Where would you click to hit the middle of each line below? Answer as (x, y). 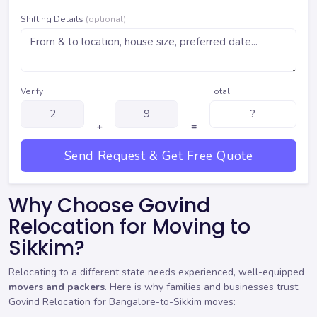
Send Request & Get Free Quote (158, 155)
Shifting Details (53, 19)
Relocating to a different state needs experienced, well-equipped (156, 272)
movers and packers (57, 287)
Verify (32, 91)
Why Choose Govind (109, 205)
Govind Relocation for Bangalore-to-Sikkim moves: (122, 302)
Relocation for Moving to (129, 226)
